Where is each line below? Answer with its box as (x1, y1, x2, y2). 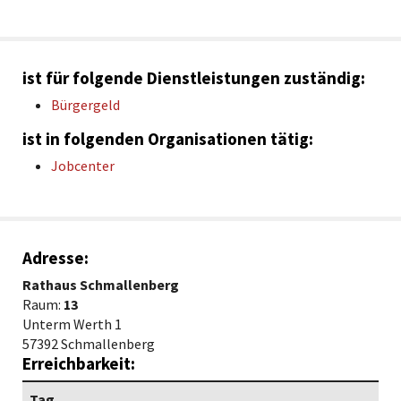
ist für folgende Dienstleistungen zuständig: (22, 67, 365, 89)
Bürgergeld (51, 96, 120, 114)
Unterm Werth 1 (22, 315, 122, 333)
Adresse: (22, 247, 89, 269)
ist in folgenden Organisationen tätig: (22, 128, 313, 149)
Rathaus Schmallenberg (22, 276, 179, 294)
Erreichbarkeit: (22, 353, 135, 374)
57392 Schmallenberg (22, 335, 155, 353)
